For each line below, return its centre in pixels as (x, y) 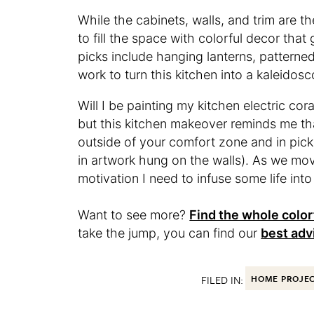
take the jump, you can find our (170, 233)
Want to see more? (134, 214)
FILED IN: (223, 279)
